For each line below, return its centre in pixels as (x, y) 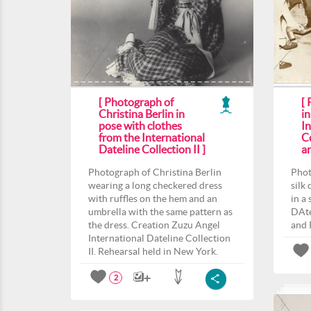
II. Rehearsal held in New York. (153, 251)
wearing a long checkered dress (155, 185)
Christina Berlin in (142, 114)
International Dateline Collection (159, 238)
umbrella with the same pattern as (160, 212)
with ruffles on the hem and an (153, 199)
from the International (152, 137)
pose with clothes (140, 126)
